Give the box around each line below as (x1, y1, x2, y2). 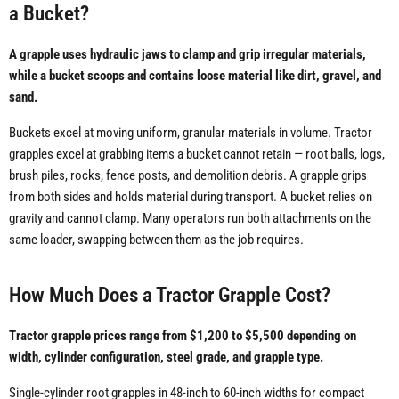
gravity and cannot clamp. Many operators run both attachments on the (9, 210, 371, 227)
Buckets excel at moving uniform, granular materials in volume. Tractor (9, 125, 372, 142)
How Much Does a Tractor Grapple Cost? (9, 283, 330, 307)
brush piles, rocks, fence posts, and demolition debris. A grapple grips (9, 167, 367, 184)
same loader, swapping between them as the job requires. (9, 232, 304, 248)
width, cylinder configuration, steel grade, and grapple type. (9, 349, 323, 366)
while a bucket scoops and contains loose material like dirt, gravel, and (9, 68, 381, 85)
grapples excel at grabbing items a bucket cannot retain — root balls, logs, (9, 146, 385, 163)
